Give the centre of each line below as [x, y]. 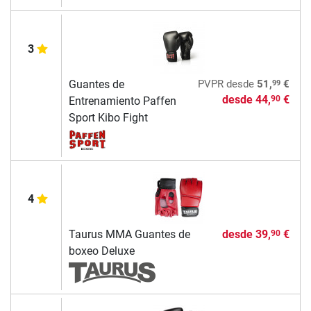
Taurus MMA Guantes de [129, 235]
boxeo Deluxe [101, 251]
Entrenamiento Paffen [122, 101]
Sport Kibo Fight [108, 118]
